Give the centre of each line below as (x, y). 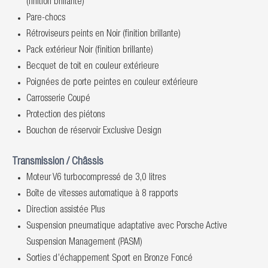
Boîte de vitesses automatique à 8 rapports (102, 194)
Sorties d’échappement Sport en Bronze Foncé (109, 259)
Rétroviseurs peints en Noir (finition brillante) (103, 35)
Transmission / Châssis (58, 162)
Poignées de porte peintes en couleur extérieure (112, 83)
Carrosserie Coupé (58, 99)
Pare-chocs (46, 19)
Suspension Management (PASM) (84, 243)
